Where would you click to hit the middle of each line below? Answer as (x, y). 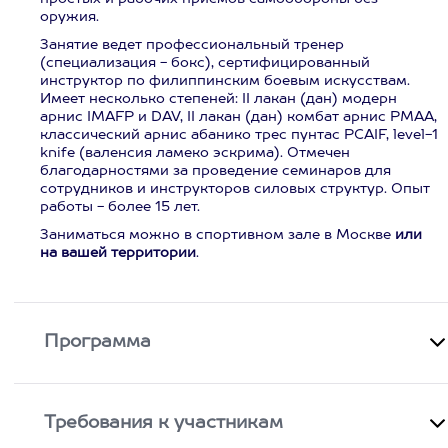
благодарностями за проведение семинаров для (215, 171)
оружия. (69, 17)
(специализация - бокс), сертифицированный (205, 63)
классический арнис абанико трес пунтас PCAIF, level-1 (239, 135)
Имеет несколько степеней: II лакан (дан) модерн (218, 99)
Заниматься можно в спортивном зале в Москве (217, 235)
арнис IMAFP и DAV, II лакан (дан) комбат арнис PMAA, (238, 117)
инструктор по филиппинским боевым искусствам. (225, 81)
